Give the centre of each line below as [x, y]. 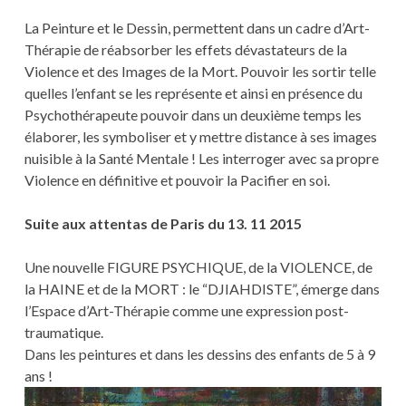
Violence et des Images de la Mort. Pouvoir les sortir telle [200, 71]
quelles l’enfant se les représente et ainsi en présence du [193, 92]
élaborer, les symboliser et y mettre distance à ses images [200, 136]
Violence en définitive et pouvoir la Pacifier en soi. [177, 179]
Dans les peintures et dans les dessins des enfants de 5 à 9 [199, 353]
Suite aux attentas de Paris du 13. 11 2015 [163, 223]
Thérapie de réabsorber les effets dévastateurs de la [185, 49]
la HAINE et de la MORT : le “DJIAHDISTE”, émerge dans [202, 288]
